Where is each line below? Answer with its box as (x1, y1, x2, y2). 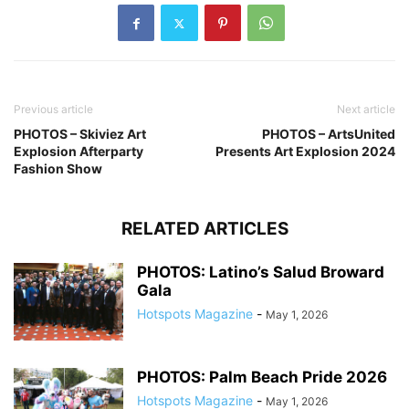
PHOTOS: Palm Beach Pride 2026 (137, 368, 387, 387)
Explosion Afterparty (14, 143, 143, 160)
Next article (337, 102, 395, 117)
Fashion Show (14, 161, 102, 177)
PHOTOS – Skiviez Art (14, 126, 146, 142)
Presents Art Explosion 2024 (215, 143, 395, 160)
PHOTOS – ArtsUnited (262, 126, 395, 142)
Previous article (14, 102, 93, 117)
